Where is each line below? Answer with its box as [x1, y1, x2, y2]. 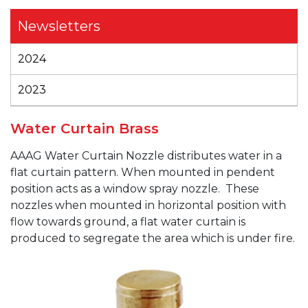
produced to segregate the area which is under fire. [10, 232, 295, 245]
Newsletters [17, 18, 100, 34]
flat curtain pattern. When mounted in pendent [10, 166, 275, 179]
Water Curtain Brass [10, 120, 159, 137]
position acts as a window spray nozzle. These [10, 182, 259, 195]
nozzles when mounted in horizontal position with [10, 199, 286, 212]
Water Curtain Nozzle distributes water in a [45, 149, 282, 162]
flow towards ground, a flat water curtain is [10, 215, 245, 228]
